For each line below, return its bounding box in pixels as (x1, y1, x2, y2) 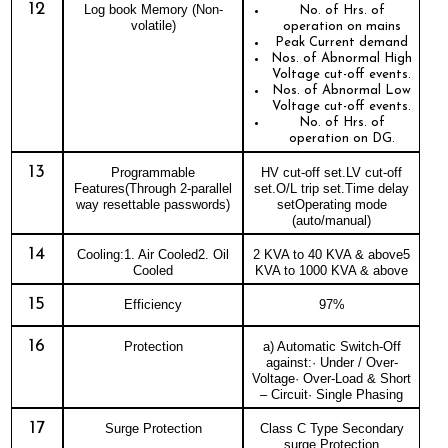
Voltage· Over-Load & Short (252, 370, 411, 386)
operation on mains (282, 19, 401, 33)
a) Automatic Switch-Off (262, 338, 401, 354)
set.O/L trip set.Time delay (254, 180, 409, 196)
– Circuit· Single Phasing (260, 386, 403, 402)
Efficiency (124, 296, 182, 312)
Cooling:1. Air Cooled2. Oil (77, 246, 229, 262)
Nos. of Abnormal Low (272, 83, 411, 97)
